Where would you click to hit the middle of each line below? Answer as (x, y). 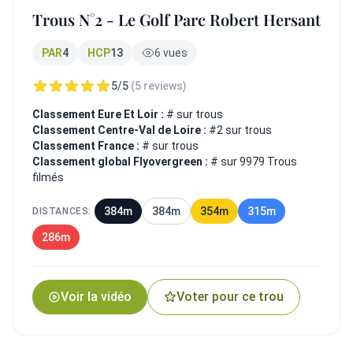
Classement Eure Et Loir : (98, 115)
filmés (48, 178)
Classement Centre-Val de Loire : (121, 130)
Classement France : (87, 146)
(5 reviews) (159, 86)
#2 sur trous (240, 130)
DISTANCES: (62, 212)
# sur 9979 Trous (254, 162)
